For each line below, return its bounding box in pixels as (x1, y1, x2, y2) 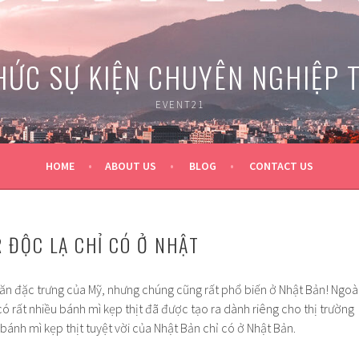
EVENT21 (155, 98, 204, 111)
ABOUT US (105, 159, 156, 173)
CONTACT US (249, 159, 313, 173)
